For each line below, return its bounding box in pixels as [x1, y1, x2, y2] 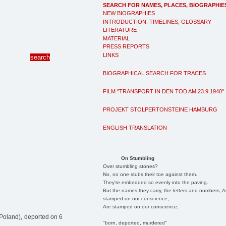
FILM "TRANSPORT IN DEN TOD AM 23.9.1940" [103, 88, 224, 94]
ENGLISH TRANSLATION [103, 124, 167, 131]
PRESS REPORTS [103, 43, 149, 49]
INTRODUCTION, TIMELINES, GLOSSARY [103, 18, 211, 25]
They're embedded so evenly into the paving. [102, 179, 208, 185]
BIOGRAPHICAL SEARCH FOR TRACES [103, 70, 206, 76]
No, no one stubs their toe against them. [102, 171, 197, 177]
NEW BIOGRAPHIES [103, 10, 155, 16]
